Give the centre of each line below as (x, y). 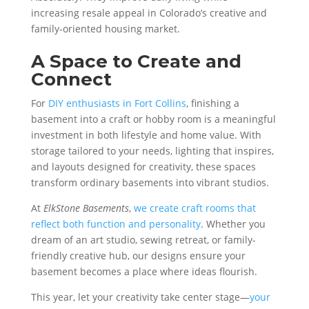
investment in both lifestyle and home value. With (146, 134)
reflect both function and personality (116, 223)
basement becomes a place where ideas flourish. (144, 271)
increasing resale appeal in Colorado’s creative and (149, 12)
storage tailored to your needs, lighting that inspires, (152, 150)
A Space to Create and (136, 61)
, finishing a (212, 103)
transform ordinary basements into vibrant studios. (150, 182)
